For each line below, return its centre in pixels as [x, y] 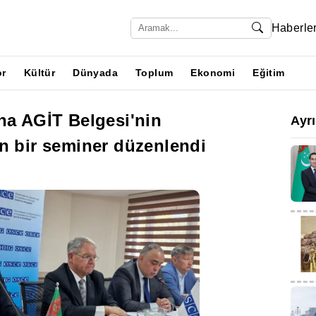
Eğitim [269, 73]
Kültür [39, 73]
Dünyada [96, 73]
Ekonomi [213, 73]
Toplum [154, 73]
